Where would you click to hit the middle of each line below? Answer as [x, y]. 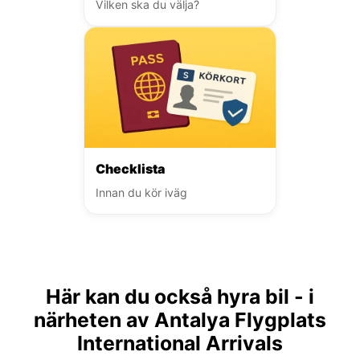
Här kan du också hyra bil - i [180, 296]
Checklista [130, 168]
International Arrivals [180, 343]
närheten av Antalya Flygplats [180, 319]
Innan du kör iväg [141, 192]
